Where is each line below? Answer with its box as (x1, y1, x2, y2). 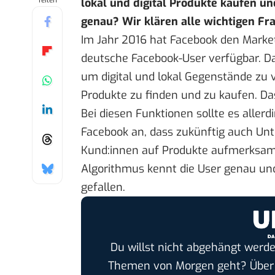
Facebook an (81, 125, 144, 140)
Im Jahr (81, 33, 122, 48)
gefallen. (81, 180, 125, 195)
